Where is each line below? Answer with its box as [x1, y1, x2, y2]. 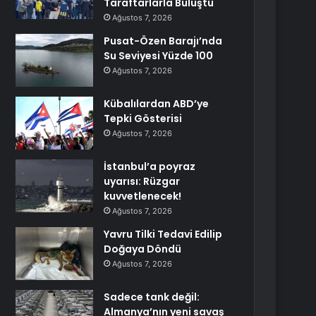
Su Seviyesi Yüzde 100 [104, 49, 214, 63]
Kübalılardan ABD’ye [104, 97, 209, 111]
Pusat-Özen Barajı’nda [104, 34, 223, 48]
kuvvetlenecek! [104, 189, 182, 203]
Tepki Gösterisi [104, 111, 183, 126]
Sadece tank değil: [104, 290, 200, 304]
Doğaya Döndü [104, 242, 182, 256]
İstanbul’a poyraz [104, 159, 196, 174]
